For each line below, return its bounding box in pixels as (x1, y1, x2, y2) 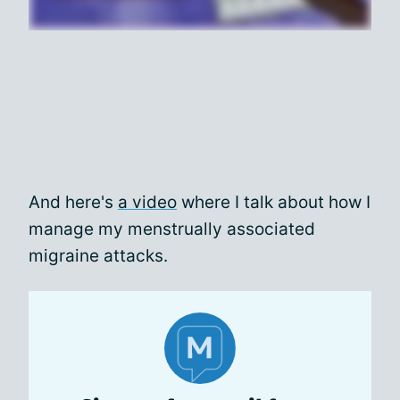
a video (118, 191, 177, 212)
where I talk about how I (177, 191, 371, 212)
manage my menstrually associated (29, 218, 315, 239)
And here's (29, 191, 118, 212)
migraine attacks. (29, 245, 168, 266)
